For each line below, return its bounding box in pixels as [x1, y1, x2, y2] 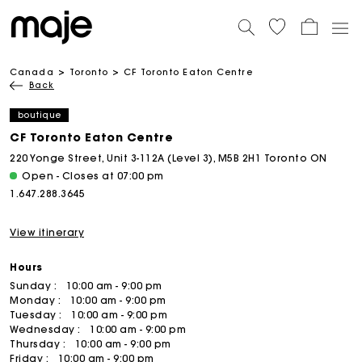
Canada [10, 66, 54, 78]
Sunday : [10, 280, 60, 292]
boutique [18, 109, 61, 120]
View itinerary [10, 226, 84, 238]
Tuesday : [10, 309, 65, 321]
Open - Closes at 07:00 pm [22, 170, 164, 182]
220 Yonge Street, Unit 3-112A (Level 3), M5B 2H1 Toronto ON [10, 152, 327, 164]
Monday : [10, 294, 64, 306]
